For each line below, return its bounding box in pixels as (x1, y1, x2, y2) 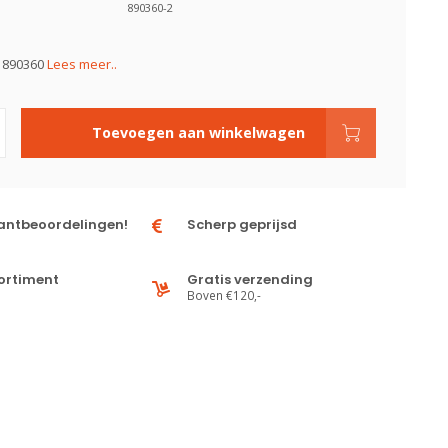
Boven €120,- (187, 287, 262, 303)
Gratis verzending (187, 270, 314, 289)
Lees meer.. (46, 55, 117, 73)
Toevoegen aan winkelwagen (91, 123, 305, 142)
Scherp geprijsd (187, 215, 298, 234)
